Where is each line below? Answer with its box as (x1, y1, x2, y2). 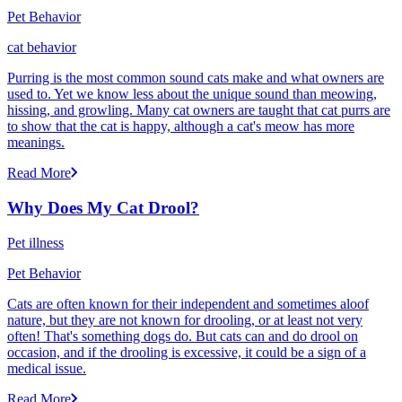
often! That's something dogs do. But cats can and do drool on (7, 328, 358, 344)
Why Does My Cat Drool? (7, 198, 199, 218)
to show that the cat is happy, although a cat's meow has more (7, 118, 354, 135)
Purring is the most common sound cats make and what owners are (7, 70, 384, 86)
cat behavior (7, 39, 76, 56)
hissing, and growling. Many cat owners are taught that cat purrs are (7, 102, 390, 118)
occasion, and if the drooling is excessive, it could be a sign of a (7, 344, 366, 360)
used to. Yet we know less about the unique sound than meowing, (7, 86, 377, 102)
